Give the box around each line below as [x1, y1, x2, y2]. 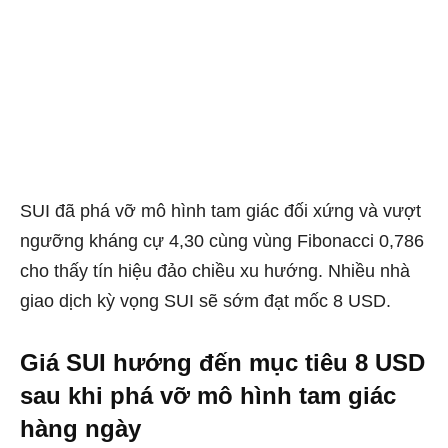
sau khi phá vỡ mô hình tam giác [20, 381, 396, 409]
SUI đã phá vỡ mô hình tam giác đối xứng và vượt [20, 200, 421, 221]
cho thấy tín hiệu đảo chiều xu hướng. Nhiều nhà [20, 260, 410, 281]
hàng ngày [20, 414, 141, 442]
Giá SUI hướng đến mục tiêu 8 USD [20, 348, 425, 376]
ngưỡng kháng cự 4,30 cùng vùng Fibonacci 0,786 [20, 230, 424, 251]
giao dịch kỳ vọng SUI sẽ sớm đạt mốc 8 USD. [20, 290, 391, 311]
